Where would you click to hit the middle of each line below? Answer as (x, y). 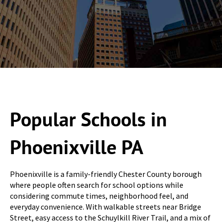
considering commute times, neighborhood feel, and (99, 196)
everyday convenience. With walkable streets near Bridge (106, 207)
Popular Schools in (88, 119)
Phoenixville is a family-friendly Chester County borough (106, 174)
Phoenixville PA (77, 147)
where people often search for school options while (97, 185)
